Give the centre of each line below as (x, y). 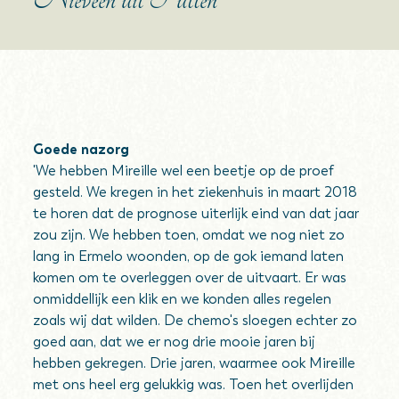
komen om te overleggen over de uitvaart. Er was (190, 277)
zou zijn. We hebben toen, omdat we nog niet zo (189, 235)
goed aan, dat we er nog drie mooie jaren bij (175, 342)
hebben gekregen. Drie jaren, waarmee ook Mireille (195, 363)
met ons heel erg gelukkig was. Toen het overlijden (194, 384)
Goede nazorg (81, 149)
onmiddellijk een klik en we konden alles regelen (183, 299)
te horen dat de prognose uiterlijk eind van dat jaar (196, 213)
